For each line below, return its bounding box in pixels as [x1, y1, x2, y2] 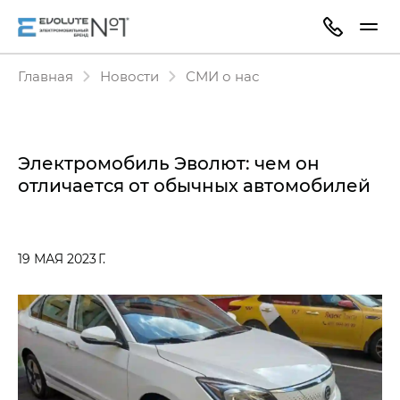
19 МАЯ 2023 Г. [18, 250, 105, 267]
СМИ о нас [186, 67, 259, 85]
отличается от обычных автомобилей [18, 173, 371, 196]
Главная [18, 67, 73, 85]
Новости [100, 67, 159, 85]
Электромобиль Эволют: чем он [18, 151, 320, 174]
